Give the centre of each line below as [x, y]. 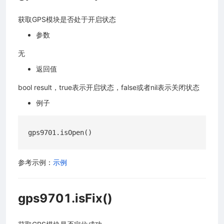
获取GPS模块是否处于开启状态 [67, 19]
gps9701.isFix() [65, 198]
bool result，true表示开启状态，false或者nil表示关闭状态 [109, 87]
